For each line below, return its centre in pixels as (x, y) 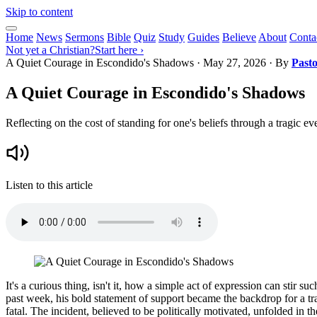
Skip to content (39, 12)
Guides (203, 37)
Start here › (119, 50)
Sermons (85, 37)
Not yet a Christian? (50, 50)
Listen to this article (49, 185)
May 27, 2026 (235, 63)
